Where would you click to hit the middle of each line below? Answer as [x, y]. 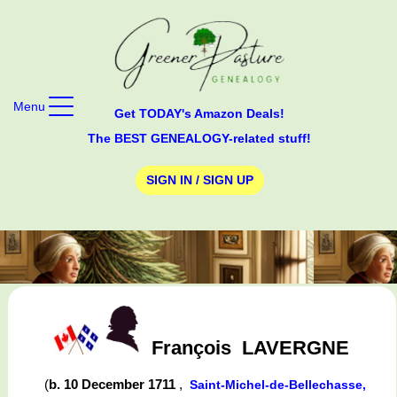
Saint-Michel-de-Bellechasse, [278, 385]
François [192, 347]
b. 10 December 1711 [114, 385]
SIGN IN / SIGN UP [199, 180]
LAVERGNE [296, 347]
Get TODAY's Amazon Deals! [199, 113]
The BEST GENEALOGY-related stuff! [199, 138]
